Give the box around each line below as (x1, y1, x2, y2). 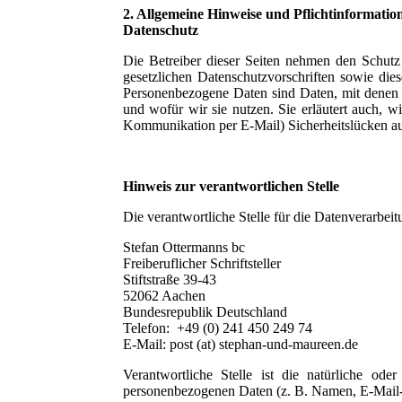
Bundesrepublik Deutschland (123, 303, 287, 319)
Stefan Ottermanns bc (123, 239, 245, 255)
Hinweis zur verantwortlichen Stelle (123, 178, 339, 194)
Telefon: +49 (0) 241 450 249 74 (123, 319, 312, 336)
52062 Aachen (123, 287, 205, 303)
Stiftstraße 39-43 (123, 271, 216, 287)
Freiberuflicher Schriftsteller (123, 255, 281, 271)
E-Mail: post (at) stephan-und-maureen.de (123, 336, 358, 352)
